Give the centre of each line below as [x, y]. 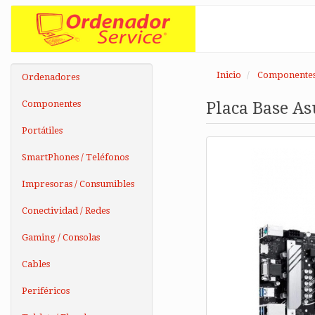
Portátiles [42, 130]
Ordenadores [51, 77]
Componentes [51, 104]
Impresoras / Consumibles [78, 184]
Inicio [229, 75]
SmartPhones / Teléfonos [75, 157]
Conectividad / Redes [66, 211]
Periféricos [46, 291]
